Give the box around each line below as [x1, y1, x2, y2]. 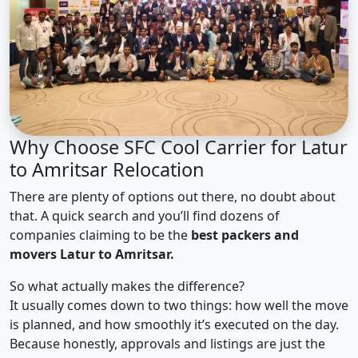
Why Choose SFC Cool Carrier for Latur [10, 134, 348, 161]
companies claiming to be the [10, 226, 191, 245]
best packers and [191, 226, 299, 245]
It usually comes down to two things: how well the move [10, 296, 348, 315]
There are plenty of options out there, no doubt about [10, 188, 336, 206]
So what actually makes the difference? [10, 277, 245, 296]
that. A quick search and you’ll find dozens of [10, 207, 280, 225]
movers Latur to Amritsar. [10, 245, 174, 264]
